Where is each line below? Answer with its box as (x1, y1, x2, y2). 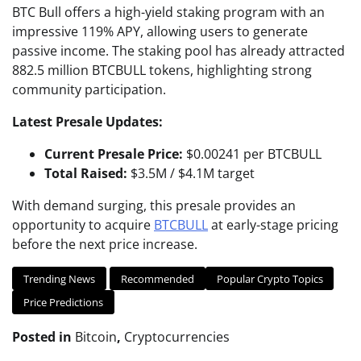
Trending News (23, 271, 95, 286)
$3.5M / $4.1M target (127, 164, 255, 182)
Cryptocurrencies (124, 327, 230, 346)
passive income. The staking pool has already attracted (12, 41, 345, 60)
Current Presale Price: (44, 144, 183, 163)
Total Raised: (44, 164, 127, 182)
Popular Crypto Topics (216, 271, 323, 286)
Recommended (120, 271, 194, 286)
